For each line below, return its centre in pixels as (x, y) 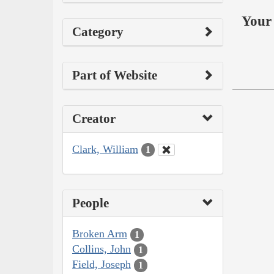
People (91, 203)
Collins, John (102, 249)
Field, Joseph (102, 265)
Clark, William (105, 149)
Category (98, 31)
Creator (94, 118)
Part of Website (115, 75)
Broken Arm (100, 234)
